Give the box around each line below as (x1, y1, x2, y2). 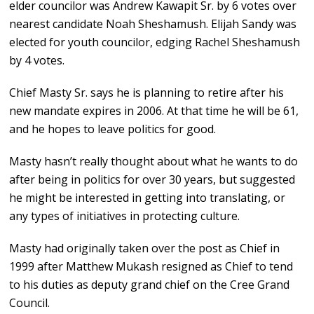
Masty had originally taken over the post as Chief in (9, 240, 280, 257)
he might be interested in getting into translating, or (9, 190, 286, 206)
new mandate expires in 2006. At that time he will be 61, (9, 103, 299, 119)
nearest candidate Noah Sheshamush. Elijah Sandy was (9, 16, 297, 32)
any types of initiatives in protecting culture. (9, 208, 240, 224)
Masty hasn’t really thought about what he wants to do (9, 153, 299, 170)
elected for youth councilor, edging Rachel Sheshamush (9, 34, 301, 50)
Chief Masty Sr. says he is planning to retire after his (9, 85, 285, 101)
